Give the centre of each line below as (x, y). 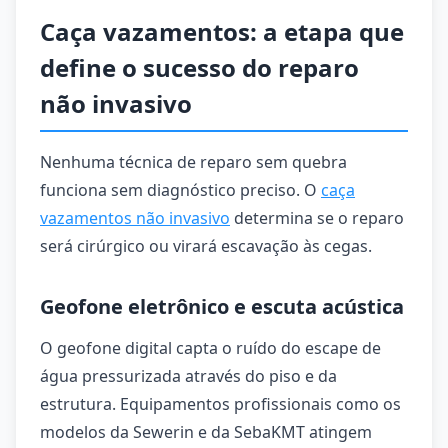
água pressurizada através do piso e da (188, 376)
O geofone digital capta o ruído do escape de (210, 348)
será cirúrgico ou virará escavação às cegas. (206, 246)
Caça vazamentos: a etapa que (222, 31)
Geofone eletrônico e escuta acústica (222, 306)
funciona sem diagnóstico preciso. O (180, 190)
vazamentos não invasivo (135, 218)
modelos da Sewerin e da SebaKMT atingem (206, 432)
